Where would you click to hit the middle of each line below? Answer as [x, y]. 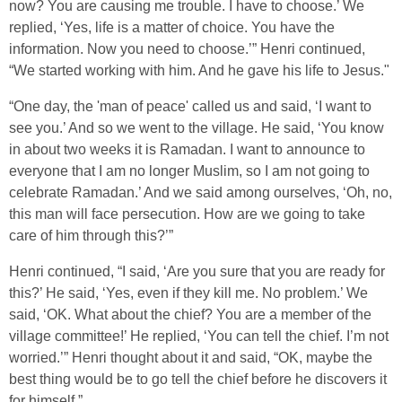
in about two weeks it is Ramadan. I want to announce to [187, 150]
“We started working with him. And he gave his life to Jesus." [199, 71]
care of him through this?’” [91, 236]
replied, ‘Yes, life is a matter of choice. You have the [172, 28]
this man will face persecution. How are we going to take [187, 214]
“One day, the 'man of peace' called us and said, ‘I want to [190, 107]
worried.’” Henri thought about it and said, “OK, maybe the [191, 358]
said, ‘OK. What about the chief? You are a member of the [190, 315]
